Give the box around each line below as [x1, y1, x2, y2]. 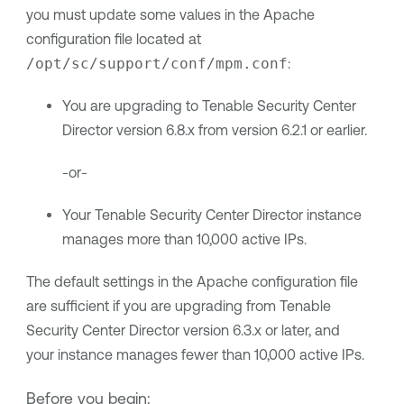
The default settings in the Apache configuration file [25, 273, 358, 290]
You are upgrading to [61, 97, 202, 115]
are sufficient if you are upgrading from [25, 298, 280, 315]
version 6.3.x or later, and [179, 322, 340, 339]
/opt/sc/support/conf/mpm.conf [25, 55, 288, 73]
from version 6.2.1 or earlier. [194, 122, 367, 139]
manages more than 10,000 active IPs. [61, 231, 307, 248]
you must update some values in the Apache [25, 6, 315, 23]
